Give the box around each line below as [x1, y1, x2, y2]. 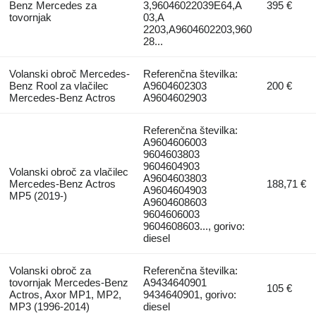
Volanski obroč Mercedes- [8, 68, 130, 80]
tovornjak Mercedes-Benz [8, 276, 128, 289]
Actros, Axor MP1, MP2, [8, 288, 121, 301]
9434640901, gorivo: [143, 288, 237, 301]
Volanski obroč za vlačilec [8, 166, 128, 178]
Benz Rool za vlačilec [8, 80, 109, 92]
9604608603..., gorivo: [143, 220, 245, 233]
